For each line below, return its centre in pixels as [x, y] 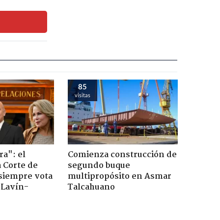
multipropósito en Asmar [119, 176]
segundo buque [99, 165]
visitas [82, 95]
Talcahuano [91, 187]
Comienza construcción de [122, 155]
